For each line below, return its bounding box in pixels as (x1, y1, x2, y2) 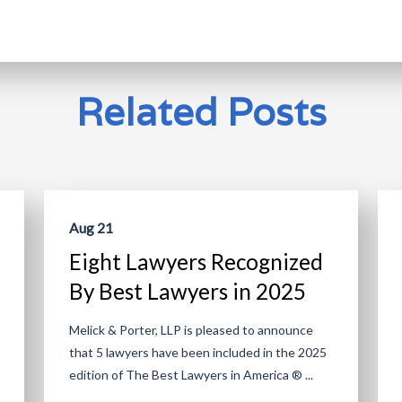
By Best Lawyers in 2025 (68, 278, 306, 305)
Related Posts (75, 87, 327, 137)
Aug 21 (68, 220, 113, 237)
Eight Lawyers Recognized (68, 249, 323, 275)
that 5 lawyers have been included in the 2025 (68, 345, 327, 361)
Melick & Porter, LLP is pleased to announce (68, 322, 313, 338)
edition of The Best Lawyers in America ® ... (68, 367, 313, 383)
